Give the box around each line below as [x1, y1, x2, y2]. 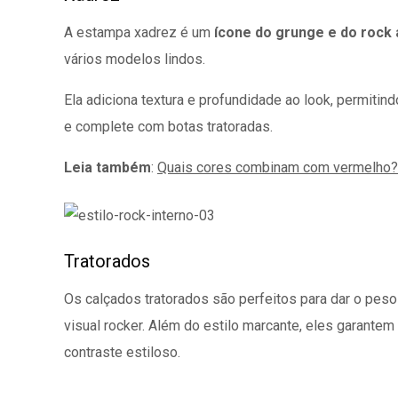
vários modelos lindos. [64, 51, 205, 68]
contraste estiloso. [64, 344, 180, 361]
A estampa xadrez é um [64, 24, 214, 41]
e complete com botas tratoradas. [64, 118, 273, 135]
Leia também [64, 159, 151, 176]
